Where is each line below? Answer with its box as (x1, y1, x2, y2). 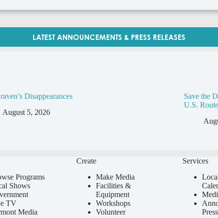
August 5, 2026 (2, 108, 51, 116)
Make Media (95, 172, 135, 181)
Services (182, 156, 209, 165)
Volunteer (95, 207, 126, 216)
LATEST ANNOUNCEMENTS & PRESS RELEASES (33, 32, 185, 41)
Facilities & (95, 181, 131, 190)
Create (76, 156, 96, 165)
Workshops (95, 199, 130, 207)
